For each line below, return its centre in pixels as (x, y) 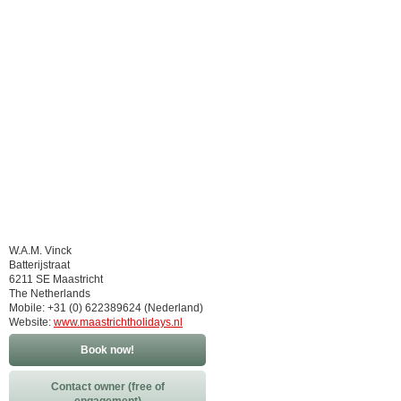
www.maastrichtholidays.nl (118, 322)
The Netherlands (50, 294)
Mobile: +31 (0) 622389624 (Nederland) (106, 308)
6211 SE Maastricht (56, 279)
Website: (31, 322)
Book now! (107, 350)
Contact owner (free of (107, 387)
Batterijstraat (39, 265)
